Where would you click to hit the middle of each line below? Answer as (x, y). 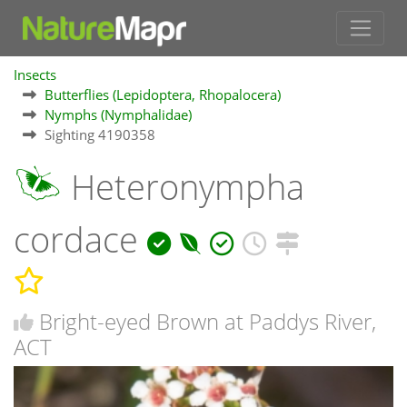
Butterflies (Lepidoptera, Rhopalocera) (163, 95)
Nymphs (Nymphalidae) (118, 115)
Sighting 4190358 (100, 135)
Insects (35, 75)
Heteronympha (183, 187)
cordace (80, 240)
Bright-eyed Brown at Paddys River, (208, 321)
